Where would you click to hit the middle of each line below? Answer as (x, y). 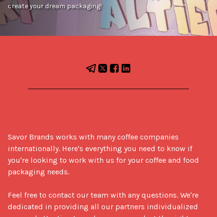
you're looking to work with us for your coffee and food (103, 160)
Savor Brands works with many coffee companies (93, 137)
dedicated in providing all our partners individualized (103, 206)
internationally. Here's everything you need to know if (100, 148)
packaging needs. (39, 171)
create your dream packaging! (55, 6)
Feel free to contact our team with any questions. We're (103, 195)
